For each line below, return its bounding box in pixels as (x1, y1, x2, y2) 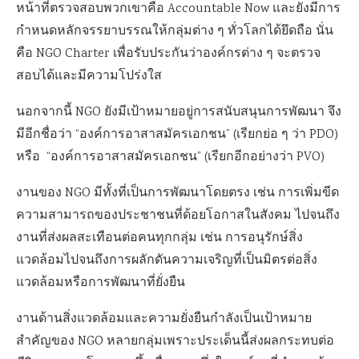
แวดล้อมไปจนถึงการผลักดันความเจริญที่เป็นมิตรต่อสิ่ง (16, 252, 317, 270)
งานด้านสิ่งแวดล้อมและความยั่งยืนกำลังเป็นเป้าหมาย (16, 310, 312, 329)
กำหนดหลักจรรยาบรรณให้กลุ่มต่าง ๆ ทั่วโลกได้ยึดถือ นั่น (16, 22, 333, 41)
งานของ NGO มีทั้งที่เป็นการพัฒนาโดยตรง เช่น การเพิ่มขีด (16, 184, 339, 203)
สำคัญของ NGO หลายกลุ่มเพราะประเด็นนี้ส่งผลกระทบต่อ (16, 333, 334, 351)
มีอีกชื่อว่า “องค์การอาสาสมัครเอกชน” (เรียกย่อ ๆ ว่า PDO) (16, 126, 338, 144)
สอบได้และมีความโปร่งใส (16, 67, 162, 86)
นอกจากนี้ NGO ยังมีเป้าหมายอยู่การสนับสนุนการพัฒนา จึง (16, 103, 341, 122)
